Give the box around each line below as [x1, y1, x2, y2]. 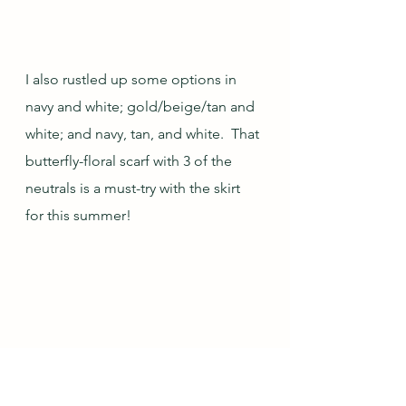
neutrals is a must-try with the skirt [25, 179, 244, 197]
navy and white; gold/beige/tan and [25, 98, 258, 115]
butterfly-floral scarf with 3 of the [25, 152, 236, 169]
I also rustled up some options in [25, 71, 240, 88]
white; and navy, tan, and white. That [25, 125, 263, 142]
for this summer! [25, 207, 131, 224]
